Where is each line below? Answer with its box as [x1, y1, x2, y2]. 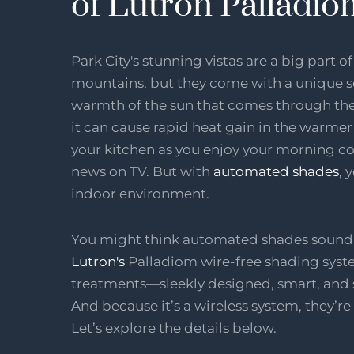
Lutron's [71, 253, 125, 269]
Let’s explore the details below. [71, 319, 277, 336]
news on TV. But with [71, 163, 213, 179]
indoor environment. [71, 185, 213, 201]
